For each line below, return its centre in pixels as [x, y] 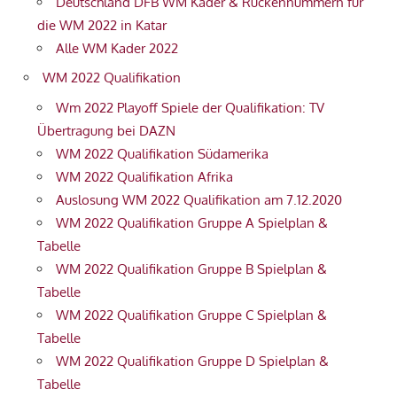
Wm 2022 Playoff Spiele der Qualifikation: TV [190, 107]
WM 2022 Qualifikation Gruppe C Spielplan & [191, 315]
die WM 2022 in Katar [102, 25]
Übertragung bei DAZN [106, 130]
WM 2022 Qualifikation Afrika [144, 176]
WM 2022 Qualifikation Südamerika [162, 153]
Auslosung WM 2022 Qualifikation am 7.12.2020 [199, 199]
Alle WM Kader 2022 [117, 48]
